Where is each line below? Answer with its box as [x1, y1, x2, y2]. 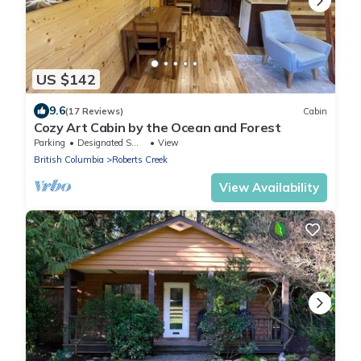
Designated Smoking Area [77, 137, 131, 149]
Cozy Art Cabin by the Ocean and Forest [34, 119, 281, 136]
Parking [34, 137, 65, 149]
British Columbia [34, 154, 104, 166]
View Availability [219, 180, 319, 196]
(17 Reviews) [65, 105, 123, 117]
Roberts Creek [112, 154, 168, 166]
